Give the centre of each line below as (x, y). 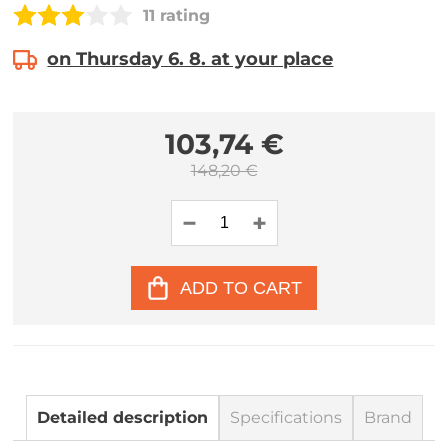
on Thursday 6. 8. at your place (190, 59)
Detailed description (122, 417)
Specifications (285, 417)
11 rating (177, 15)
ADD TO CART (241, 287)
